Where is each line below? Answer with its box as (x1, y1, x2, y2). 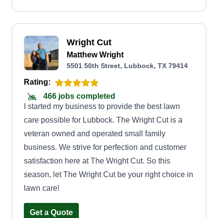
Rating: (24, 78, 51, 86)
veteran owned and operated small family (24, 129, 165, 138)
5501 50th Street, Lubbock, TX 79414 (67, 62, 188, 70)
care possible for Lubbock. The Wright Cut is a (24, 116, 182, 124)
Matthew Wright (67, 51, 124, 59)
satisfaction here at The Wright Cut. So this (24, 157, 170, 165)
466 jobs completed (41, 92, 115, 101)
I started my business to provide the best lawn (24, 102, 180, 110)
